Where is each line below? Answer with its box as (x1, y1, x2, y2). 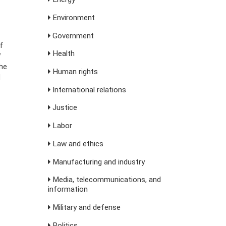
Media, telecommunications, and (50, 175, 161, 185)
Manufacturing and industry (50, 157, 145, 166)
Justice (50, 103, 77, 112)
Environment (50, 13, 95, 22)
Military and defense (50, 202, 121, 212)
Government (50, 31, 94, 40)
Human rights (50, 67, 98, 77)
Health (50, 49, 75, 59)
